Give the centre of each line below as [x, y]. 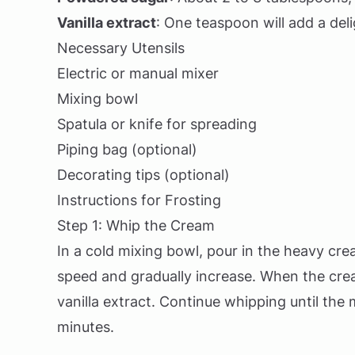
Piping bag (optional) [127, 149]
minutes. [86, 327]
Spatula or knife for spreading [157, 124]
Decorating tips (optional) [143, 175]
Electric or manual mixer [138, 73]
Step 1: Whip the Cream [136, 225]
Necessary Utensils [121, 48]
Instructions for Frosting [139, 200]
